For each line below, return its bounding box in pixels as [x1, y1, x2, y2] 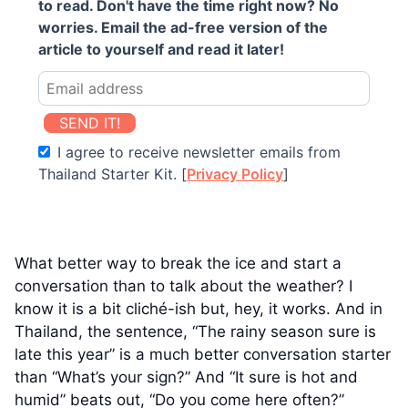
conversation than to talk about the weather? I [15, 276, 352, 295]
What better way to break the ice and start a [15, 253, 342, 272]
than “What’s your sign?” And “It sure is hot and [15, 367, 358, 386]
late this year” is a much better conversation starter [15, 344, 391, 363]
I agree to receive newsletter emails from [53, 142, 342, 161]
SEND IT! [59, 113, 120, 132]
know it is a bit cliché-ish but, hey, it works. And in [15, 299, 382, 318]
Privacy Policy [187, 164, 283, 183]
